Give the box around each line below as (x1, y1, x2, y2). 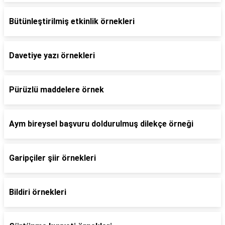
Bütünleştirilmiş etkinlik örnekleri (9, 17, 135, 26)
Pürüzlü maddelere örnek (9, 85, 104, 94)
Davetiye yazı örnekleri (9, 51, 95, 60)
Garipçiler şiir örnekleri (9, 153, 96, 163)
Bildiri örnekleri (9, 187, 66, 197)
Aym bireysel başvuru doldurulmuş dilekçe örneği (9, 119, 193, 129)
